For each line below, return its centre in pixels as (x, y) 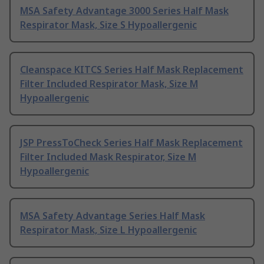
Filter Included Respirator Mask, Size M (109, 84)
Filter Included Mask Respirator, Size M (108, 157)
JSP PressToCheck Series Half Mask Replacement (131, 143)
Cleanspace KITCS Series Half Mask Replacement (132, 70)
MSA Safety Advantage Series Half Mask (113, 216)
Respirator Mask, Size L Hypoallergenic (108, 230)
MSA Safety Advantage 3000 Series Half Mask (124, 11)
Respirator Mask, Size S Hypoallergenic (108, 25)
